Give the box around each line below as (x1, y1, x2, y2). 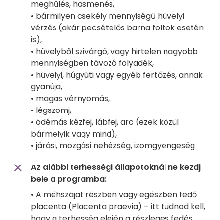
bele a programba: (31, 173, 107, 185)
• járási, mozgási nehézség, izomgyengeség (31, 140, 195, 152)
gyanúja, (31, 81, 62, 93)
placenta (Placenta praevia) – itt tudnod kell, (31, 201, 205, 213)
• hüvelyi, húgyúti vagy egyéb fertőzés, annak (31, 69, 203, 81)
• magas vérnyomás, (31, 93, 110, 105)
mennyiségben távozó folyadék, (31, 57, 154, 69)
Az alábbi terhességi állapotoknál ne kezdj (31, 162, 201, 173)
